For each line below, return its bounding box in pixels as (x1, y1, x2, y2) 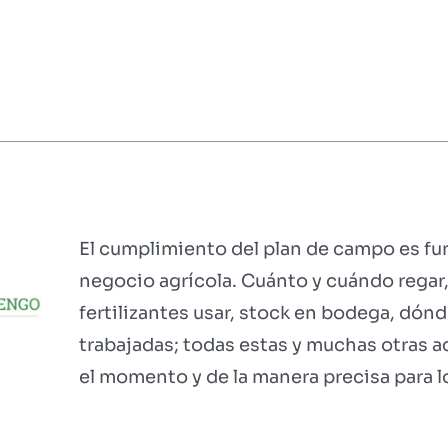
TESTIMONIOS (164, 19, 254, 34)
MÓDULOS (44, 19, 111, 34)
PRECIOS (307, 19, 365, 34)
